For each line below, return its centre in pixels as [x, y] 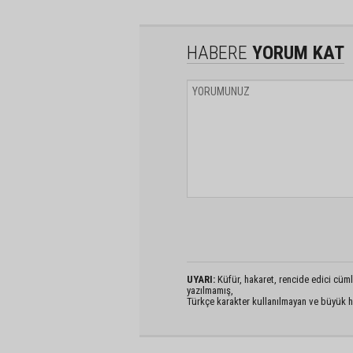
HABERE [217, 53]
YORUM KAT [296, 53]
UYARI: [201, 279]
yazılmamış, [210, 290]
